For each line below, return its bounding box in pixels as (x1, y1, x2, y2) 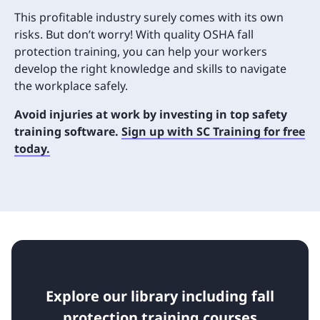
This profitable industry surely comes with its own (14, 9, 284, 25)
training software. (14, 123, 121, 139)
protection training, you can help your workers (14, 43, 267, 59)
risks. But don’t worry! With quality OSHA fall (14, 26, 254, 42)
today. (14, 140, 50, 156)
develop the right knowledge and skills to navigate (14, 60, 286, 76)
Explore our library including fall (45, 286, 274, 306)
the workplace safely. (14, 77, 128, 94)
